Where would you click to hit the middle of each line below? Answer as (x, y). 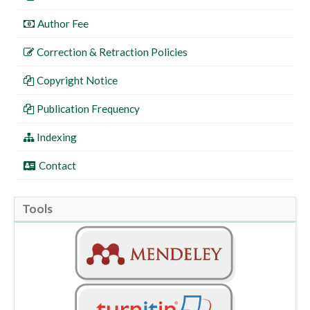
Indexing (56, 137)
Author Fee (64, 24)
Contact (57, 165)
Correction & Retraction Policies (112, 52)
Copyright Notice (78, 80)
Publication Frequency (88, 109)
